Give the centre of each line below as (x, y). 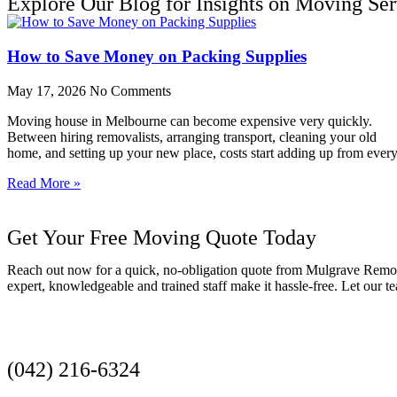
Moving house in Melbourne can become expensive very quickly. (190, 121)
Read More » (44, 183)
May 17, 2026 (48, 90)
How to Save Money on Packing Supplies (157, 56)
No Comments (130, 90)
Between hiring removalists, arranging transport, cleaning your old (192, 136)
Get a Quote (62, 341)
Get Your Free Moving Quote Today (162, 237)
